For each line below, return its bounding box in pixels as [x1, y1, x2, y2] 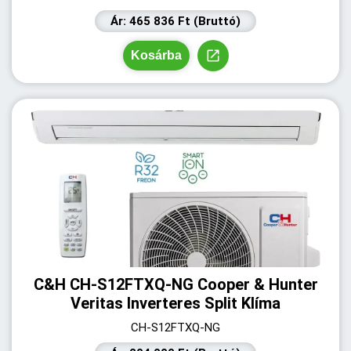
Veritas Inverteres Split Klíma [71, 294, 280, 313]
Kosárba [130, 49, 182, 62]
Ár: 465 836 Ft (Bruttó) [110, 14, 241, 28]
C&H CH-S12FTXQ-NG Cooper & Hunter [33, 275, 318, 294]
